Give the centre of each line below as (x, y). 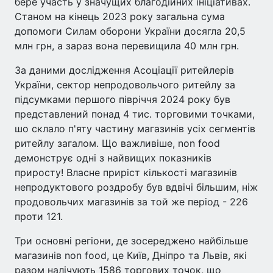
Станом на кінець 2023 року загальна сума (120, 16)
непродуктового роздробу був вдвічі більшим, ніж (136, 187)
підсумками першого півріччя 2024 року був (122, 99)
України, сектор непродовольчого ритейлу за (125, 85)
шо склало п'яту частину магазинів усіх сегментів (135, 129)
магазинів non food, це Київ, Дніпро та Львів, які (131, 255)
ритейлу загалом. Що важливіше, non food (117, 143)
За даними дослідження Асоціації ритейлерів (124, 70)
